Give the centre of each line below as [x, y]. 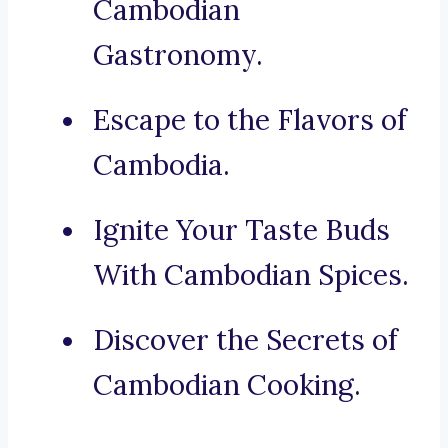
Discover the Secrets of [245, 340]
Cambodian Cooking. [227, 385]
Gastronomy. [178, 55]
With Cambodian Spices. [251, 275]
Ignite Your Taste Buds [241, 230]
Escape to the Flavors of [250, 120]
